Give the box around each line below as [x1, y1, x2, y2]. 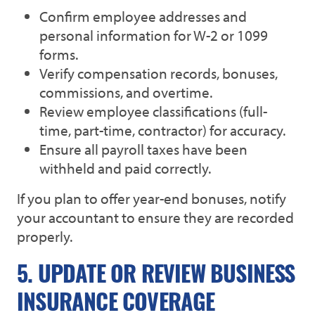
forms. [39, 45, 78, 63]
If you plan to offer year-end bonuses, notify [17, 189, 286, 207]
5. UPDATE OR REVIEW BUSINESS [17, 266, 295, 288]
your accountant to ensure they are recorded [17, 208, 294, 226]
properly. [17, 227, 72, 245]
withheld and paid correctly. [39, 159, 211, 177]
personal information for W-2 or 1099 [39, 26, 268, 44]
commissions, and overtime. [39, 83, 212, 101]
